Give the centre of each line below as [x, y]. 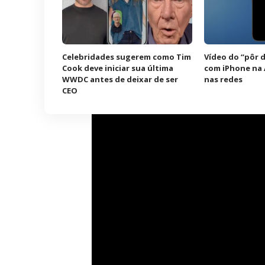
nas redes [224, 79]
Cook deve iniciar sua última [118, 68]
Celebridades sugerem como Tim [127, 56]
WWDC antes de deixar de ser [120, 79]
